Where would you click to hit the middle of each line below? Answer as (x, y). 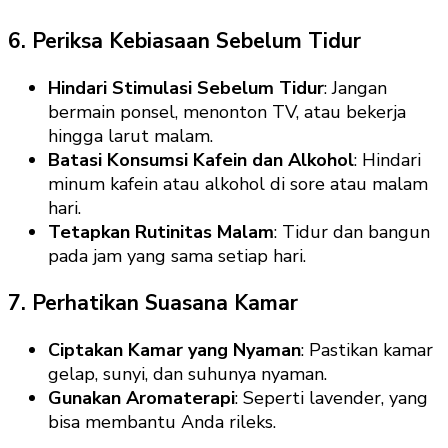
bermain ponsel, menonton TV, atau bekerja (227, 112)
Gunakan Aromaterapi (141, 398)
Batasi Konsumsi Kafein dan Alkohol (201, 160)
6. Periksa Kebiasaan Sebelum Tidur (184, 41)
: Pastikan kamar (367, 350)
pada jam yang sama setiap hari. (177, 256)
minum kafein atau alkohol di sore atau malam (238, 184)
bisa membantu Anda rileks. (162, 422)
